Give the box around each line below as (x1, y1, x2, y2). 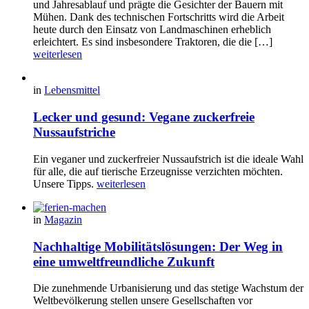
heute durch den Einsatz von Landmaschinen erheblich (33, 23, 271, 36)
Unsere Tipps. (33, 177, 97, 190)
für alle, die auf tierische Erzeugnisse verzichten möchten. (33, 165, 283, 177)
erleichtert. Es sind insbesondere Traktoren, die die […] (33, 36, 272, 48)
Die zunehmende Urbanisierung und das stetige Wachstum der (33, 282, 303, 295)
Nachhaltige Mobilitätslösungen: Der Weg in (33, 239, 283, 254)
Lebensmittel (44, 84, 100, 97)
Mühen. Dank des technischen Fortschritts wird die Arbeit (33, 11, 284, 23)
